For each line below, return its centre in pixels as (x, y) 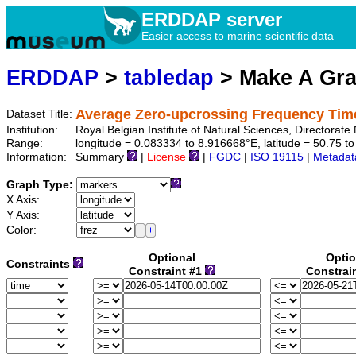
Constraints (40, 265)
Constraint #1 (167, 272)
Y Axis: (25, 215)
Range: (26, 144)
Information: (38, 157)
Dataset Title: (41, 114)
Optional (172, 258)
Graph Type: (41, 185)
